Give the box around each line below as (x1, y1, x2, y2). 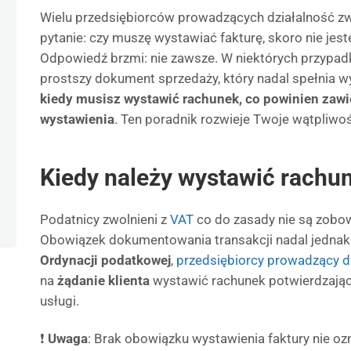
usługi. (40, 293, 79, 309)
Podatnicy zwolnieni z (40, 212, 170, 227)
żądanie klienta (57, 273, 150, 288)
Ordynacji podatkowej (40, 252, 171, 268)
